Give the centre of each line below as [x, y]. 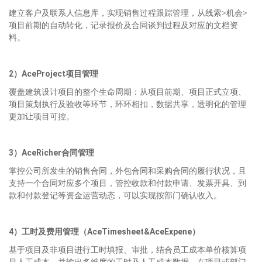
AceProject [44, 74]
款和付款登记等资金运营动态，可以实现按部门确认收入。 [115, 196]
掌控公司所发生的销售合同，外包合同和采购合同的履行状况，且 [127, 171]
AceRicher [42, 153]
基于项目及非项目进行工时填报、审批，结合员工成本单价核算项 [127, 250]
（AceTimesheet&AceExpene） [139, 232]
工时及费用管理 [50, 232]
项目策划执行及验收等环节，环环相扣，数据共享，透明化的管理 [127, 104]
